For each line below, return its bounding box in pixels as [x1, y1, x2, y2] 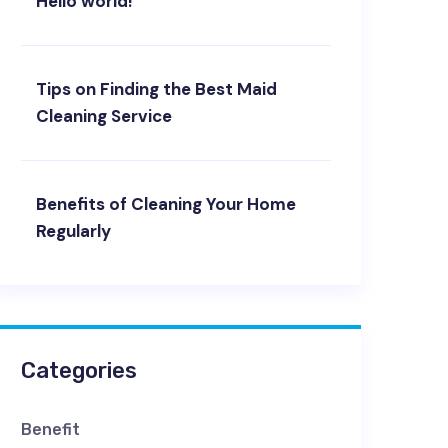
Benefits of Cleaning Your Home [36, 193, 296, 215]
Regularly [36, 220, 111, 242]
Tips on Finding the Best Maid [36, 78, 277, 100]
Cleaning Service [36, 105, 172, 127]
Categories [21, 357, 137, 384]
